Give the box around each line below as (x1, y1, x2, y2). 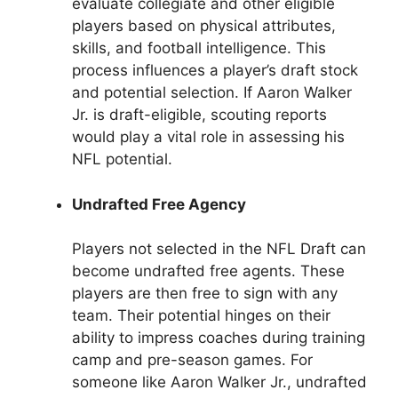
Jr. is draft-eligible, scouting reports (72, 106, 327, 124)
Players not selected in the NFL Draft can (72, 240, 366, 259)
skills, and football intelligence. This (72, 39, 326, 58)
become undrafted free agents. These (72, 262, 345, 281)
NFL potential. (72, 150, 172, 169)
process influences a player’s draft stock (72, 61, 358, 80)
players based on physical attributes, (72, 17, 336, 36)
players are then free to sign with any (72, 284, 338, 303)
